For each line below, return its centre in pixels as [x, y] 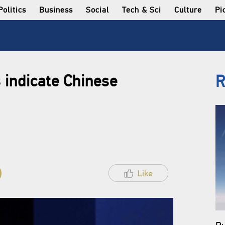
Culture [188, 10]
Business [56, 10]
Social [97, 10]
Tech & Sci [142, 10]
